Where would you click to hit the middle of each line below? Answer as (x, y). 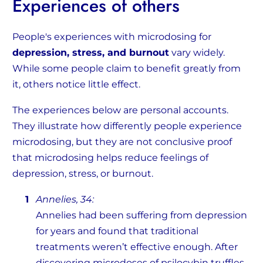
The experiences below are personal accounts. (120, 110)
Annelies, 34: (65, 200)
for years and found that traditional (117, 231)
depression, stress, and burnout (91, 53)
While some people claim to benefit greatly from (127, 69)
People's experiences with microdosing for (112, 37)
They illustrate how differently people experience (127, 126)
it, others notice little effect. (76, 85)
